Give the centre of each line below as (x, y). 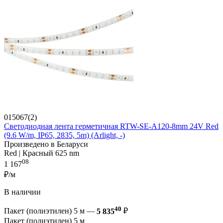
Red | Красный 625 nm (42, 153)
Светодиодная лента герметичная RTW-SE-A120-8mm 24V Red (111, 126)
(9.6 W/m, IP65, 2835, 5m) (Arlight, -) (64, 135)
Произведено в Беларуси (46, 144)
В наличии (22, 192)
